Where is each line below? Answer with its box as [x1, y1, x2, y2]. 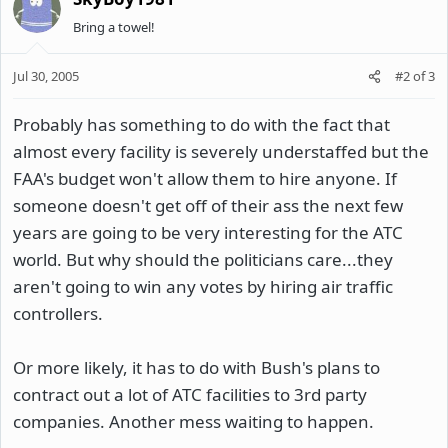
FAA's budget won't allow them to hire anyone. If [13, 167, 397, 190]
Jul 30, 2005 [13, 67, 79, 85]
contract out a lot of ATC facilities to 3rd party [13, 383, 367, 406]
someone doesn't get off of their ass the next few [13, 194, 403, 217]
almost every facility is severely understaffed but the [13, 140, 429, 163]
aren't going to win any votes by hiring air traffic [13, 275, 393, 298]
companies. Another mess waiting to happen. [13, 410, 374, 433]
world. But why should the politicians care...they [13, 248, 393, 271]
